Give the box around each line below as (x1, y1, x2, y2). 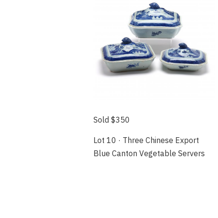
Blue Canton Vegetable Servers (93, 148, 205, 159)
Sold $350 (93, 115, 130, 125)
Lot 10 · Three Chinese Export (93, 135, 199, 145)
